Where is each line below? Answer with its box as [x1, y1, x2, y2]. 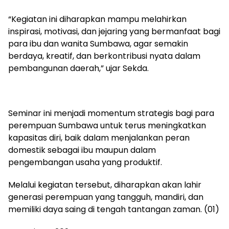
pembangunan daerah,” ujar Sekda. [8, 62, 149, 75]
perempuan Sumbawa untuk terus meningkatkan [8, 120, 206, 132]
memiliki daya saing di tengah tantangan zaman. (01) [8, 203, 219, 216]
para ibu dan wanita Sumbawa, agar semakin [8, 38, 188, 50]
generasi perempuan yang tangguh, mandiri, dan [8, 191, 203, 203]
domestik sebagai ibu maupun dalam [8, 144, 156, 156]
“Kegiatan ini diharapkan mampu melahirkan [8, 13, 187, 26]
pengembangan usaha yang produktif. [8, 156, 162, 169]
